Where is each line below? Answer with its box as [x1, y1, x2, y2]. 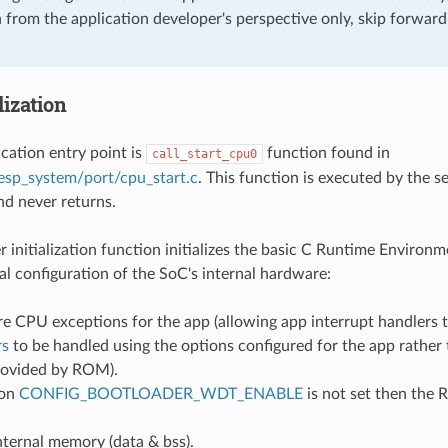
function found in [262, 144, 390, 161]
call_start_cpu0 [151, 146, 257, 161]
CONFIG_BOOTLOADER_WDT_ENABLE [18, 385, 303, 402]
